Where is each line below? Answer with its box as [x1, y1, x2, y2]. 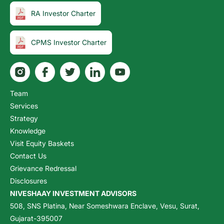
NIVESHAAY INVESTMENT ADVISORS [10, 188, 137, 197]
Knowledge [10, 126, 46, 135]
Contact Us [10, 151, 47, 160]
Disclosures [10, 176, 47, 185]
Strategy [10, 113, 38, 122]
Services [10, 101, 38, 110]
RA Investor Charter [31, 9, 96, 18]
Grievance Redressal [10, 163, 77, 172]
